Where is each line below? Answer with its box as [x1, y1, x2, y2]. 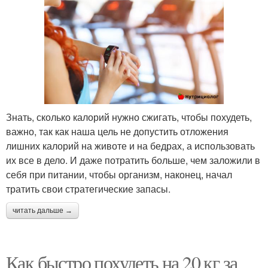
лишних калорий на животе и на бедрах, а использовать [6, 138, 255, 153]
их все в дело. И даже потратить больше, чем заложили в [6, 153, 260, 167]
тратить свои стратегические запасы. [6, 181, 170, 196]
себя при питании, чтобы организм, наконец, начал [6, 167, 232, 181]
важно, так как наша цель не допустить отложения [6, 124, 229, 138]
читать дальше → [13, 206, 72, 215]
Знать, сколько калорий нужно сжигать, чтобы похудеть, [6, 109, 252, 124]
